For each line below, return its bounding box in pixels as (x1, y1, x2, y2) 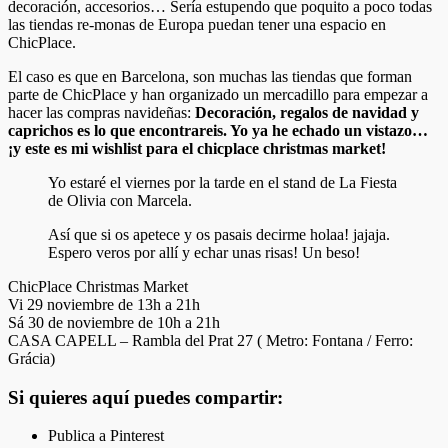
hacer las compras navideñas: (8, 103, 195, 121)
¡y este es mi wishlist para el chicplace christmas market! (8, 139, 390, 157)
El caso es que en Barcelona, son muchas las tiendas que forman (8, 67, 412, 85)
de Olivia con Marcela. (48, 191, 192, 209)
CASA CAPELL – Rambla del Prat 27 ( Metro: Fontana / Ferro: (8, 331, 413, 349)
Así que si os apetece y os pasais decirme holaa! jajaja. (48, 225, 390, 243)
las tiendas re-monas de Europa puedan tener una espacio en (8, 15, 386, 33)
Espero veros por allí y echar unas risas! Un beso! (48, 243, 360, 261)
